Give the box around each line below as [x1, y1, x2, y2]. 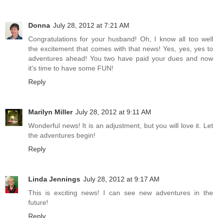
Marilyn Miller [28, 108, 73, 116]
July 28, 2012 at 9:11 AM [75, 108, 151, 116]
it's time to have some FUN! [28, 64, 113, 73]
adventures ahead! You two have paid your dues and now [28, 54, 213, 63]
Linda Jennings [28, 175, 80, 183]
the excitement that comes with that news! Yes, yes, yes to [28, 45, 213, 53]
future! [28, 199, 48, 207]
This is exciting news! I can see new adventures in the [28, 189, 213, 197]
